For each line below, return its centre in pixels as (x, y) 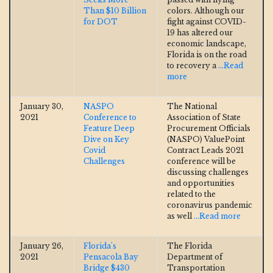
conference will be (201, 161)
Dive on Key (106, 139)
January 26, (42, 246)
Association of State (204, 117)
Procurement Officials (209, 128)
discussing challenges (208, 172)
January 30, (42, 106)
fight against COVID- (207, 21)
